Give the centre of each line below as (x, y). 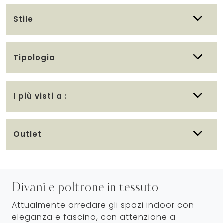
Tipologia (34, 57)
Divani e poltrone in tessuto (85, 188)
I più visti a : (40, 96)
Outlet (28, 134)
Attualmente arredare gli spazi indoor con (103, 205)
